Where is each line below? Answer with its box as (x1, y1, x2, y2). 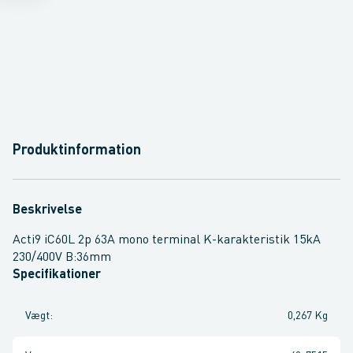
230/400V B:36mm (13, 251, 111, 264)
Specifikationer (13, 269, 101, 281)
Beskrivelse (13, 204, 82, 217)
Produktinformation (13, 143, 141, 158)
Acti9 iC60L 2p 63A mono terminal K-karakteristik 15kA (13, 234, 321, 247)
